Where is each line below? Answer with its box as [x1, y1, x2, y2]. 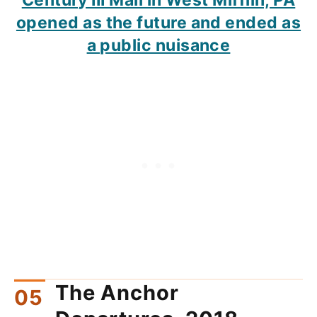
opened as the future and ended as [16, 12, 301, 33]
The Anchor [55, 280, 179, 306]
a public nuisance [86, 35, 231, 55]
